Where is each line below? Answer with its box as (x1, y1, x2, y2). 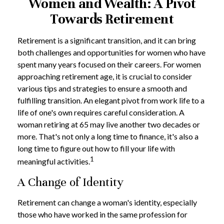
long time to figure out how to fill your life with (17, 143, 175, 153)
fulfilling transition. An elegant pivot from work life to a (17, 95, 204, 105)
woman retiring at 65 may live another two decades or (17, 119, 200, 129)
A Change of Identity (17, 174, 123, 190)
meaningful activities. (17, 156, 90, 166)
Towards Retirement (50, 11, 173, 27)
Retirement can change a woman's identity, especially (17, 197, 197, 207)
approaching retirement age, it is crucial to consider (17, 71, 192, 81)
